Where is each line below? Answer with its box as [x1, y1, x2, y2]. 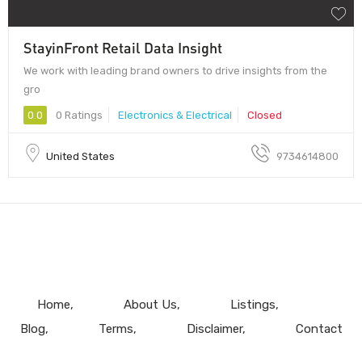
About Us [123, 297, 177, 312]
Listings [229, 297, 276, 312]
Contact [295, 321, 343, 336]
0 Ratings [53, 108, 103, 121]
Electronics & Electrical [118, 108, 232, 121]
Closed [247, 108, 282, 121]
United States [46, 149, 115, 162]
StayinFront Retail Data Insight [23, 38, 222, 57]
